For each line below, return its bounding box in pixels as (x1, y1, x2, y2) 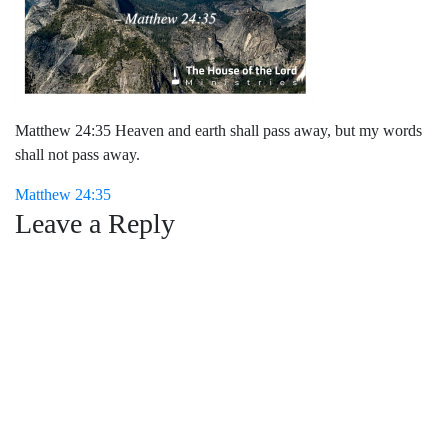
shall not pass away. (15, 146, 140, 163)
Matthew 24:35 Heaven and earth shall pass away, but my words (15, 122, 422, 139)
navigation (14, 221, 149, 257)
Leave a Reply (15, 208, 175, 239)
